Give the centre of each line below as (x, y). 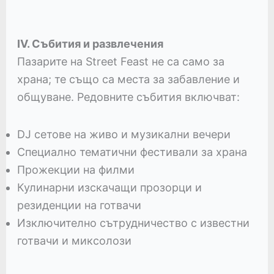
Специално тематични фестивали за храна (132, 152)
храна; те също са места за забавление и (128, 79)
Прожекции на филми (76, 169)
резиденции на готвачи (79, 205)
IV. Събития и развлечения (90, 43)
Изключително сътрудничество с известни (133, 223)
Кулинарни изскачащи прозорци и (109, 187)
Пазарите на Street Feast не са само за (120, 61)
